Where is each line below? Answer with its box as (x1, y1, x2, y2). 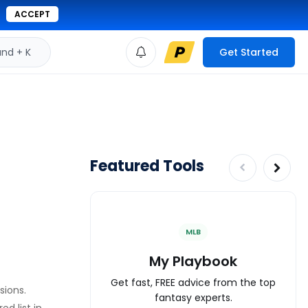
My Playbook (149, 251, 237, 271)
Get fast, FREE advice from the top (111, 275, 276, 289)
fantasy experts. (154, 290, 232, 305)
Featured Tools (90, 155, 204, 177)
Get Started (219, 45, 278, 59)
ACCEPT (14, 8, 50, 20)
